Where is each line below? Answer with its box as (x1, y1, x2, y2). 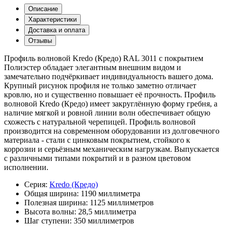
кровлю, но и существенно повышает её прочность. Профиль (4, 90, 215, 99)
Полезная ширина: (24, 198, 90, 207)
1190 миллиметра (81, 189, 140, 198)
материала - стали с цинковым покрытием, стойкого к (4, 135, 190, 144)
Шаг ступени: (24, 216, 74, 225)
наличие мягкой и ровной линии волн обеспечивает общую (4, 108, 210, 117)
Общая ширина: (24, 189, 81, 198)
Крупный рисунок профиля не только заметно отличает (4, 81, 196, 90)
